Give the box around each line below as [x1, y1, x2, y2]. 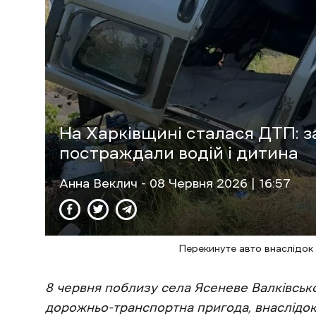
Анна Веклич [59, 176, 141, 190]
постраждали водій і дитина [59, 144, 298, 162]
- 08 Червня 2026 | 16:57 [141, 176, 291, 190]
